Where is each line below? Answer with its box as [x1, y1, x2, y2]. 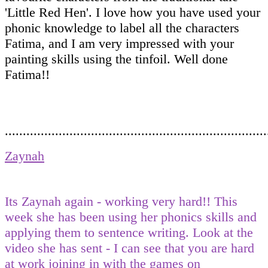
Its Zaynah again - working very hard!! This [5, 193, 237, 209]
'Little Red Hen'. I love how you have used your [5, 4, 260, 20]
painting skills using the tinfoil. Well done [5, 51, 228, 66]
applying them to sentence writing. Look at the [5, 224, 253, 240]
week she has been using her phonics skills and [5, 209, 257, 224]
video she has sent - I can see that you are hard [5, 240, 254, 255]
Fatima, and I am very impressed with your [5, 35, 234, 51]
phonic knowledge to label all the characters [5, 20, 239, 35]
